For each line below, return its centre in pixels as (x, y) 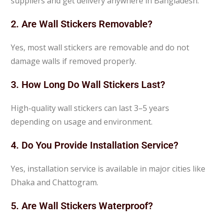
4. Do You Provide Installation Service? (95, 145)
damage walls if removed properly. (74, 61)
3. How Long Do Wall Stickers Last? (88, 84)
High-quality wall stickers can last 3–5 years (90, 108)
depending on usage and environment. (82, 121)
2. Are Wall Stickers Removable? (82, 24)
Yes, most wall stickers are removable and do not (100, 47)
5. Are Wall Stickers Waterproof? (82, 206)
